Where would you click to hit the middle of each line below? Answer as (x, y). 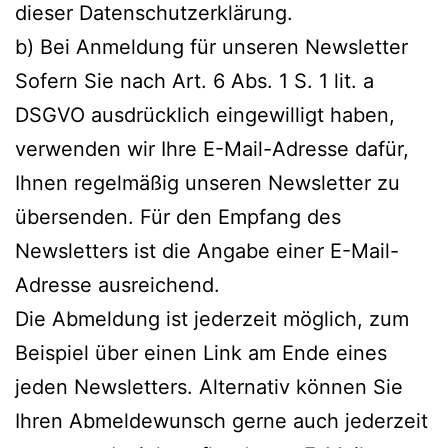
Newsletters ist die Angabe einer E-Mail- (207, 250)
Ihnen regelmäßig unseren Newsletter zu (207, 182)
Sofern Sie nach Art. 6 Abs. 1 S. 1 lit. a (194, 80)
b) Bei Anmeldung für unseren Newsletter (211, 46)
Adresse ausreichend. (117, 284)
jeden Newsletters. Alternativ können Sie (209, 386)
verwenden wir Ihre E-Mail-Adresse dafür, (212, 148)
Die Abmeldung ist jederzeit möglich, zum (212, 318)
